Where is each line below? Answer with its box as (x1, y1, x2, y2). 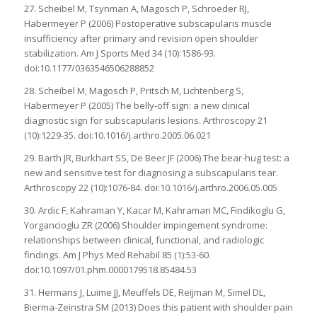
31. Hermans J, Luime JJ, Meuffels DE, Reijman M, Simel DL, (23, 285, 265, 299)
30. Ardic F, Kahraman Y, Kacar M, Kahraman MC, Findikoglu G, (23, 203, 285, 217)
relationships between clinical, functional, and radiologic (23, 233, 264, 246)
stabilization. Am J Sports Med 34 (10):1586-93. (23, 46, 216, 59)
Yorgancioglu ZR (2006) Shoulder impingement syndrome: (23, 218, 267, 231)
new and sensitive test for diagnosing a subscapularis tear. (23, 166, 278, 179)
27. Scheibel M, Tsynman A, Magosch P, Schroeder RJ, (23, 1, 249, 15)
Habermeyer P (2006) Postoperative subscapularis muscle (23, 16, 272, 30)
